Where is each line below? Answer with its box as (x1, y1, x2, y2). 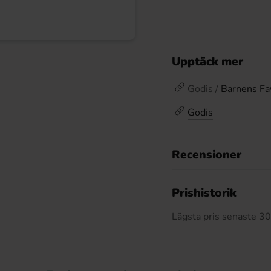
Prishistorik (172, 185, 237, 201)
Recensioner (172, 147, 241, 163)
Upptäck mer (172, 54, 243, 70)
